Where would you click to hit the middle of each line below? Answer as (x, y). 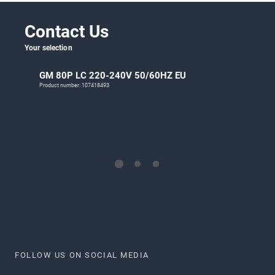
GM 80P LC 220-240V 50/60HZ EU (113, 76)
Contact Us (67, 32)
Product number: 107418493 (74, 86)
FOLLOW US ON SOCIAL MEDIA (82, 255)
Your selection (48, 48)
